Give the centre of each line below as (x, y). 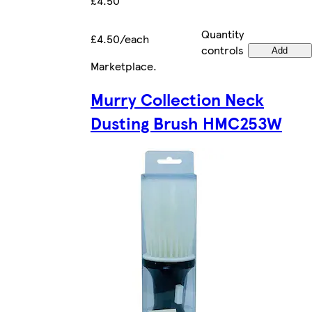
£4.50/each (120, 38)
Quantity (223, 33)
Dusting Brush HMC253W (186, 123)
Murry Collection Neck (177, 99)
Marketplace (122, 65)
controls (223, 49)
